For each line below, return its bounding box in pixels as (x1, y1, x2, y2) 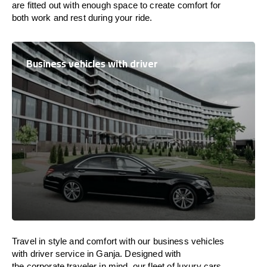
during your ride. (85, 13, 155, 23)
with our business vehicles (117, 236, 225, 246)
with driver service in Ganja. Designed (12, 249, 165, 259)
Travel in (12, 236, 48, 246)
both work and (12, 13, 71, 23)
